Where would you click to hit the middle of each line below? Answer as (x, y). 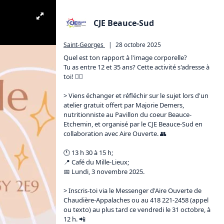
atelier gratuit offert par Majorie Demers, (124, 105)
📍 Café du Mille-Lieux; (96, 162)
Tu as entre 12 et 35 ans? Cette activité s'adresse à (137, 67)
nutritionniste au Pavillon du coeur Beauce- (127, 114)
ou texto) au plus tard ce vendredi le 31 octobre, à (138, 209)
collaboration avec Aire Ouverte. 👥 (115, 133)
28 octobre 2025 (138, 45)
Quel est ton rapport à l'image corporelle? (126, 57)
